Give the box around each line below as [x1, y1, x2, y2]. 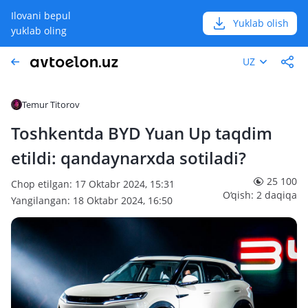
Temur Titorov [22, 98, 80, 111]
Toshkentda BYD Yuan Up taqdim [11, 122, 272, 144]
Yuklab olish [233, 16, 289, 30]
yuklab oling [11, 24, 67, 37]
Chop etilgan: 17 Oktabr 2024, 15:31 [11, 177, 175, 190]
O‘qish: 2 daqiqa [223, 188, 297, 201]
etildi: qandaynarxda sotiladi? [11, 146, 246, 169]
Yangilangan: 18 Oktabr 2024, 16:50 [11, 194, 173, 207]
